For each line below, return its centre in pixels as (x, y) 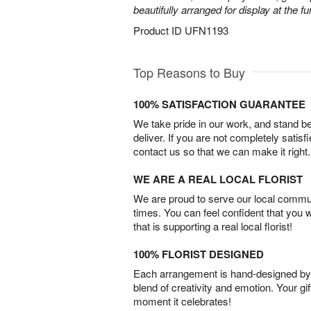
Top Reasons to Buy (189, 72)
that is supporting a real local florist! (213, 226)
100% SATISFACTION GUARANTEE (219, 104)
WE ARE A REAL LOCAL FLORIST (218, 179)
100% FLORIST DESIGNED (199, 254)
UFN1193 (207, 30)
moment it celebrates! (182, 301)
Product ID (159, 30)
